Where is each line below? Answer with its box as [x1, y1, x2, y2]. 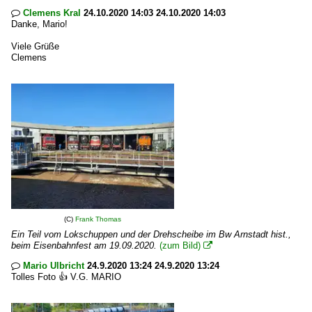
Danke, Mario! [11, 19, 68, 29]
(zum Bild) [159, 240, 201, 251]
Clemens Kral [23, 8, 81, 18]
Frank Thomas [75, 215, 121, 223]
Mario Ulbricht [23, 260, 84, 271]
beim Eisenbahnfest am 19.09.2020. [11, 240, 157, 251]
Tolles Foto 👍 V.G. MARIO [11, 272, 121, 282]
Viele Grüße [11, 41, 59, 52]
